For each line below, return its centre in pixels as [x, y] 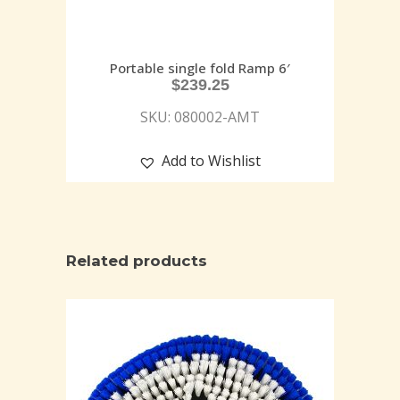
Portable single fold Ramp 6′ [200, 68]
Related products [137, 260]
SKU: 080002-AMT [200, 117]
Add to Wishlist [211, 161]
